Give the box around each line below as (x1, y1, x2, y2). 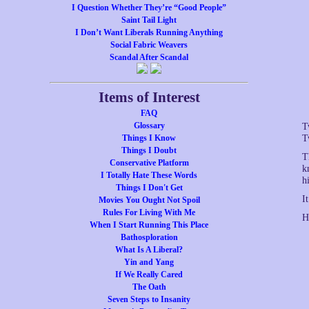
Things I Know (122, 133, 176, 143)
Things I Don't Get (115, 183, 183, 192)
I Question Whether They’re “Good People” (72, 3, 226, 12)
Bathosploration (120, 232, 178, 242)
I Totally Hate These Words (101, 170, 197, 180)
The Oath (132, 282, 166, 292)
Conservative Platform (109, 158, 189, 168)
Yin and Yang (124, 257, 174, 267)
